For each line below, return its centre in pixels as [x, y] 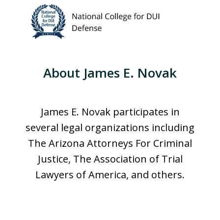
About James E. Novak [110, 73]
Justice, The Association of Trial [110, 159]
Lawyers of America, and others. [110, 175]
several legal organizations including [110, 128]
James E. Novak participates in [110, 112]
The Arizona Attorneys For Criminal [110, 143]
